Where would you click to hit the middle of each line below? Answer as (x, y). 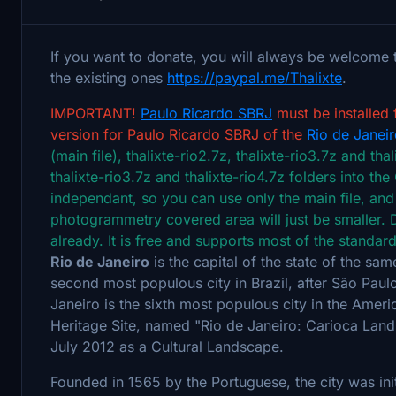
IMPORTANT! (95, 113)
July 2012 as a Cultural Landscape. (167, 346)
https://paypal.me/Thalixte (255, 77)
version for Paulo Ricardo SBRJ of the (179, 134)
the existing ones (109, 77)
